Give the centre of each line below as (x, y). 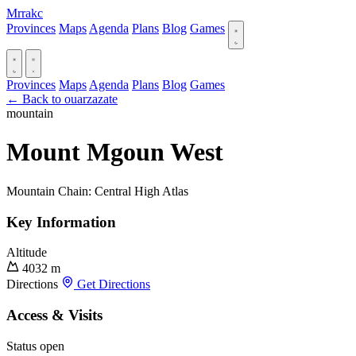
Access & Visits (54, 315)
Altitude (27, 253)
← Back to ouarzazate (62, 99)
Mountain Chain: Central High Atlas (97, 191)
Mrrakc (25, 13)
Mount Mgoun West (115, 152)
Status (21, 346)
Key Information (61, 222)
